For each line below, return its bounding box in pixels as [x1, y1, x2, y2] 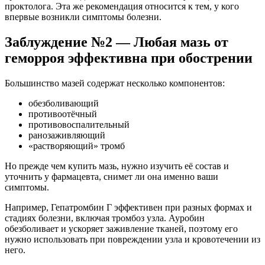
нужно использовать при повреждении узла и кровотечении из [5, 234, 260, 244]
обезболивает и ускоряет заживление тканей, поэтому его [5, 223, 238, 234]
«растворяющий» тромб [28, 140, 125, 151]
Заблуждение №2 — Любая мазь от [5, 34, 228, 50]
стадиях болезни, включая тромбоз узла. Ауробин [5, 212, 205, 223]
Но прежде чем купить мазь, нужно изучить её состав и [5, 160, 229, 171]
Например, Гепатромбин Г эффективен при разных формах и [5, 202, 252, 212]
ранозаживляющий [28, 130, 105, 140]
